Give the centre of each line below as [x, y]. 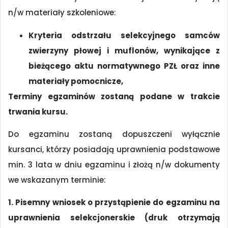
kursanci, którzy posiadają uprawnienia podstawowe [114, 150]
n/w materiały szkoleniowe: [62, 13]
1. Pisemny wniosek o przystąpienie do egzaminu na [114, 203]
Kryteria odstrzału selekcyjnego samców [124, 35]
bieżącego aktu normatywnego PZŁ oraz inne [124, 66]
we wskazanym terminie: [57, 180]
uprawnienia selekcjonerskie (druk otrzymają [114, 218]
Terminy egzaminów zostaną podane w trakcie [114, 96]
